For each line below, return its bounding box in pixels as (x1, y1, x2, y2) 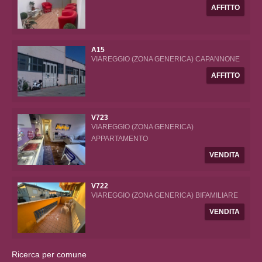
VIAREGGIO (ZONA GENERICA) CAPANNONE (91, 55, 240, 64)
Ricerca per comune (12, 249, 87, 259)
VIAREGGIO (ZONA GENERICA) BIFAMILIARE (91, 191, 239, 199)
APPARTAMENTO (91, 135, 149, 143)
